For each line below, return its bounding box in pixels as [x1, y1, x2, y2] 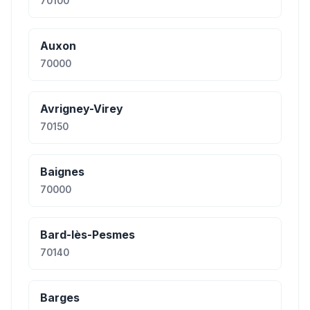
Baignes [40, 165, 84, 179]
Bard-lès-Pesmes [40, 228, 135, 241]
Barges [40, 291, 80, 304]
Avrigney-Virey [40, 102, 123, 116]
